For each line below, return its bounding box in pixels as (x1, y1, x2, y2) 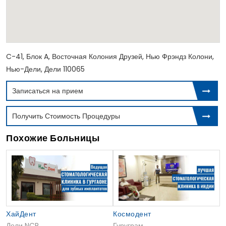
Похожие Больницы (6, 132, 99, 145)
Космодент (113, 208, 151, 219)
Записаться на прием (12, 86, 83, 96)
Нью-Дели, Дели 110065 (6, 64, 85, 75)
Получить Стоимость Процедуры (12, 111, 120, 122)
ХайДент (6, 208, 36, 219)
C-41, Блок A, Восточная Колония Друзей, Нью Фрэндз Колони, (6, 51, 214, 62)
